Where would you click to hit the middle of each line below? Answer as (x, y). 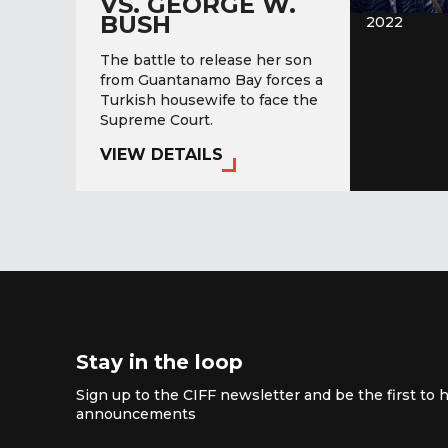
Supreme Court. (156, 120)
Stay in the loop (159, 361)
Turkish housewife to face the (209, 100)
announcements (136, 413)
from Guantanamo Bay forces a (211, 80)
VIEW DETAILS (161, 155)
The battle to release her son (206, 60)
